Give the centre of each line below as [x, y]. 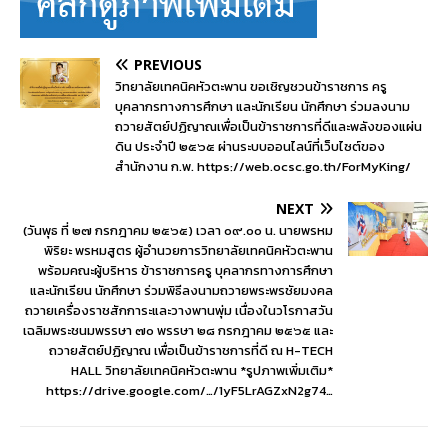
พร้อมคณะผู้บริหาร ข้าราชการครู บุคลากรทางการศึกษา [185, 270]
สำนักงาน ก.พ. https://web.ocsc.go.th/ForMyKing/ [263, 166]
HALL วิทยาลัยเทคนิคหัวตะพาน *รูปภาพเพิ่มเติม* [202, 370]
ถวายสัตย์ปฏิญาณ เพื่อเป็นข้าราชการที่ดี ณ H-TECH [191, 350]
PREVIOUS [168, 64]
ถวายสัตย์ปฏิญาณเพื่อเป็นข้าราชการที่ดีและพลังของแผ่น [268, 126]
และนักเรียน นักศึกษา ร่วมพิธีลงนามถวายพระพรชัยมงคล [181, 290]
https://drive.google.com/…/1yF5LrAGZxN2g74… [189, 390]
